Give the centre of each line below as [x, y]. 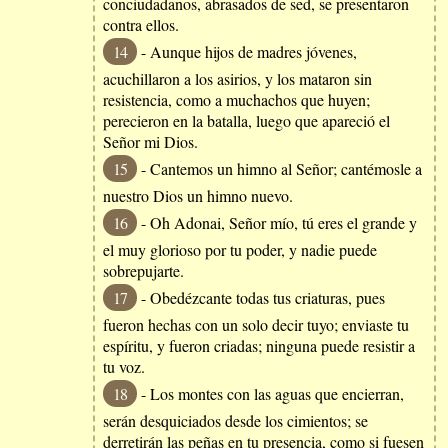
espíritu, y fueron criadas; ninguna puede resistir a [259, 345]
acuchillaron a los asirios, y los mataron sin [237, 78]
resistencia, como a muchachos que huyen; [236, 99]
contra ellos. [141, 24]
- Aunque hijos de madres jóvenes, [247, 51]
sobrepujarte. [143, 270]
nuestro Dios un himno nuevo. [198, 195]
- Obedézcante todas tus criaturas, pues [261, 297]
